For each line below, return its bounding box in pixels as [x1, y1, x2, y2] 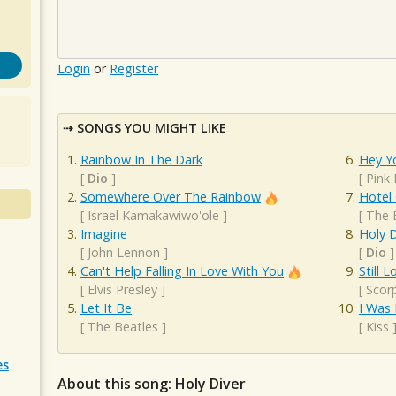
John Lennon [88, 243, 160, 261]
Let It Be [80, 299, 132, 316]
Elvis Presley [88, 280, 157, 298]
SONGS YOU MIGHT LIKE [77, 119, 226, 137]
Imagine [80, 225, 127, 242]
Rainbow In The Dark [80, 150, 202, 168]
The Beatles [88, 317, 158, 335]
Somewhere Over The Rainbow [80, 187, 261, 205]
